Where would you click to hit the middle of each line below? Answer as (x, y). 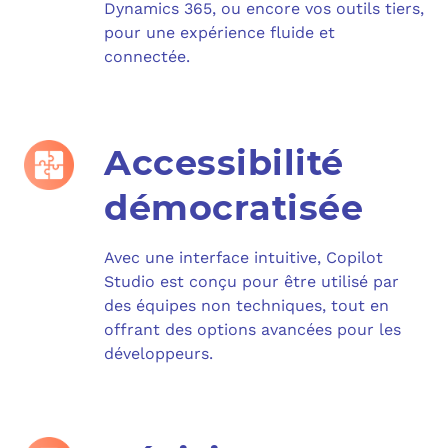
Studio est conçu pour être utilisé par (251, 281)
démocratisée (233, 207)
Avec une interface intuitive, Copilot (243, 257)
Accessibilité (224, 162)
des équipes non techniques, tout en (246, 305)
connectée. (147, 56)
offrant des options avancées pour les (252, 329)
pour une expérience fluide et (219, 32)
